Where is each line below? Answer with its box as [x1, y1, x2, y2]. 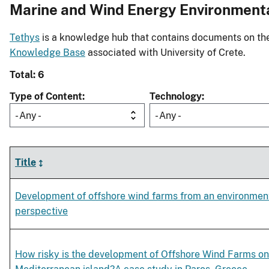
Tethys [10, 32, 40, 44]
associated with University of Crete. [85, 47, 246, 59]
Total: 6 [10, 69, 44, 81]
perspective [15, 205, 68, 217]
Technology [150, 91, 202, 103]
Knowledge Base [10, 47, 85, 59]
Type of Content [10, 91, 82, 103]
